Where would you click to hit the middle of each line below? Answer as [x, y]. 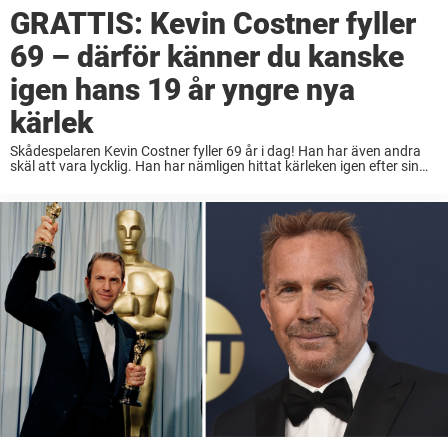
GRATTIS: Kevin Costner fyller [213, 23]
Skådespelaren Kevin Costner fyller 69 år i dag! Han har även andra [215, 150]
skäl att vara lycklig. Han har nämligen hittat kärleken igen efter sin [214, 165]
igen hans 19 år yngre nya [182, 89]
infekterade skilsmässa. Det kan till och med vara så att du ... [196, 180]
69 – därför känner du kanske [207, 56]
